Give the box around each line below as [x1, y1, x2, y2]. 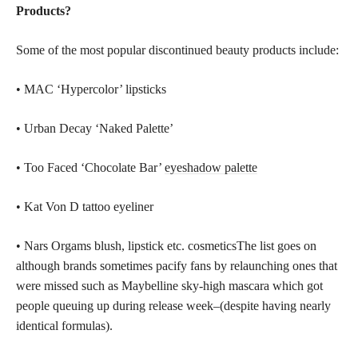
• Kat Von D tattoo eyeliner [16, 199, 153, 213]
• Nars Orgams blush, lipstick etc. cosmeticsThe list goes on [16, 238, 316, 253]
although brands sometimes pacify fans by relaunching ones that [16, 258, 337, 272]
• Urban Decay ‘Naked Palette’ [16, 121, 173, 135]
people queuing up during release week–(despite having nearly [16, 298, 331, 312]
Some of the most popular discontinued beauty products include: [16, 42, 339, 57]
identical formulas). [16, 318, 113, 332]
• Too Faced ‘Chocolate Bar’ [16, 160, 165, 174]
